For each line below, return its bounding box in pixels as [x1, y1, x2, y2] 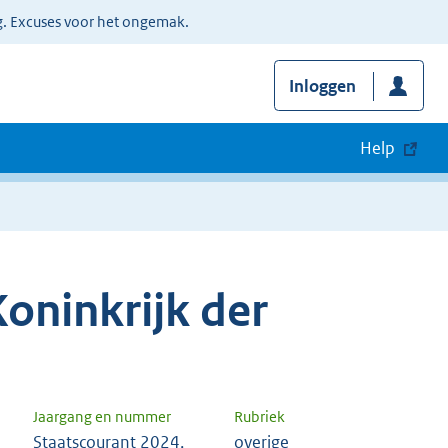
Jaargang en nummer [33, 407, 171, 427]
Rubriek [234, 407, 285, 427]
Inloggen [288, 75, 356, 98]
